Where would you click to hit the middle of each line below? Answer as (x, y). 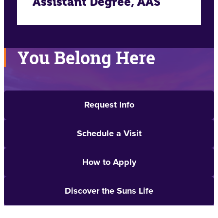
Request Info (109, 105)
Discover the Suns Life (109, 191)
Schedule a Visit (109, 134)
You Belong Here (86, 58)
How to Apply (109, 162)
